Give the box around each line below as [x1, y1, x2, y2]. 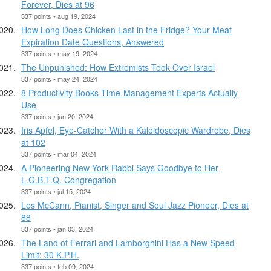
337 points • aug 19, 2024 [21, 10, 96, 21]
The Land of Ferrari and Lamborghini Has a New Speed [21, 236, 235, 249]
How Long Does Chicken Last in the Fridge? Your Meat [21, 23, 232, 36]
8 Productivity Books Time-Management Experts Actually [21, 86, 238, 99]
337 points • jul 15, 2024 [21, 186, 91, 196]
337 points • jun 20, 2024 [21, 111, 93, 121]
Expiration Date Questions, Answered [21, 35, 164, 48]
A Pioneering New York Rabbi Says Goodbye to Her [21, 161, 218, 174]
